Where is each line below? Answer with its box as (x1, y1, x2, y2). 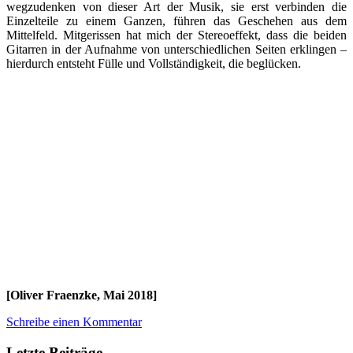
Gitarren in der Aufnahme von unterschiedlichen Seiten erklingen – (6, 43, 347, 57)
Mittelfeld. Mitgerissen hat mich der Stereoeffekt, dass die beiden (6, 28, 347, 43)
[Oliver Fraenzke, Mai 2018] (6, 288, 157, 303)
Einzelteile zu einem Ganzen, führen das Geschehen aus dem (6, 14, 347, 28)
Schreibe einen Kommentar (6, 315, 142, 329)
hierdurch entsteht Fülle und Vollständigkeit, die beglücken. (6, 57, 301, 71)
